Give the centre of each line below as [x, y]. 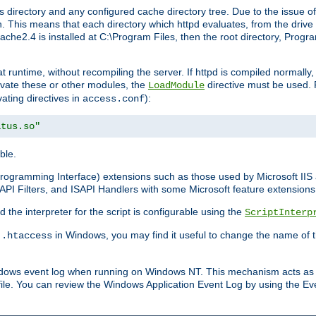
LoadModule [176, 86]
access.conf [114, 99]
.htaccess [27, 236]
